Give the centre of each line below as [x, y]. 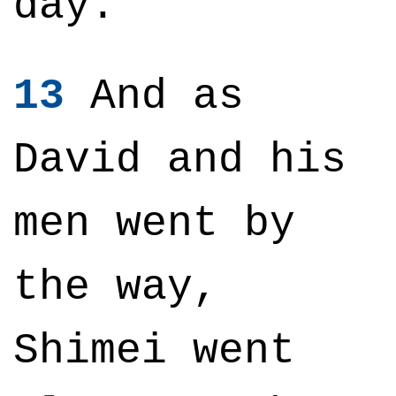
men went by [154, 224]
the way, [116, 287]
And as [154, 96]
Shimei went [154, 351]
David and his [180, 160]
